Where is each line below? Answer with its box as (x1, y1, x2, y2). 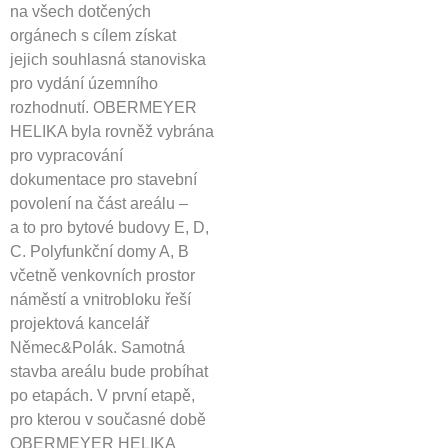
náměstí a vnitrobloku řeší (10, 290, 191, 308)
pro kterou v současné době (10, 410, 206, 428)
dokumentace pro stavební (10, 170, 197, 188)
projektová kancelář (10, 314, 149, 332)
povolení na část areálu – (10, 194, 188, 212)
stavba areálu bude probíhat (10, 362, 208, 380)
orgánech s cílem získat (10, 26, 176, 44)
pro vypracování (10, 146, 123, 164)
